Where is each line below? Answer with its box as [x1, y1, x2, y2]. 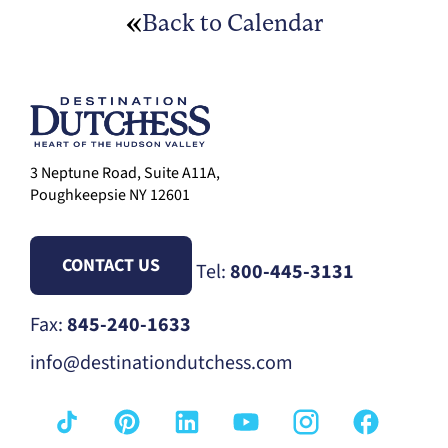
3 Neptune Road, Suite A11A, [30, 161, 220, 184]
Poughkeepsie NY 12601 [30, 183, 190, 206]
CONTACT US [62, 252, 160, 278]
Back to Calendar [141, 12, 323, 37]
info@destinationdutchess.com [30, 348, 293, 377]
